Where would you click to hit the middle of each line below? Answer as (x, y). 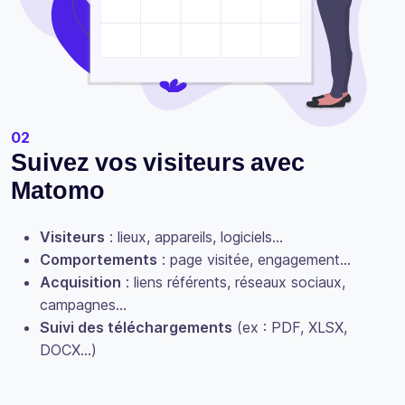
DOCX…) (68, 349)
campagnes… (83, 304)
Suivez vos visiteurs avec (158, 163)
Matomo (58, 191)
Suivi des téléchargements (136, 327)
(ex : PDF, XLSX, (290, 327)
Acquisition (80, 282)
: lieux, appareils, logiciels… (194, 236)
